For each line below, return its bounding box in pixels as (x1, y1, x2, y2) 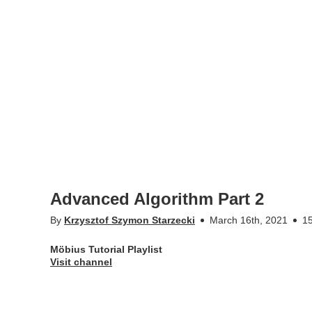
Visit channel (50, 256, 112, 267)
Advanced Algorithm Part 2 (50, 189, 264, 208)
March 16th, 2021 (210, 214, 288, 226)
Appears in (50, 287, 97, 298)
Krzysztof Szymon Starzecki (64, 214, 195, 226)
